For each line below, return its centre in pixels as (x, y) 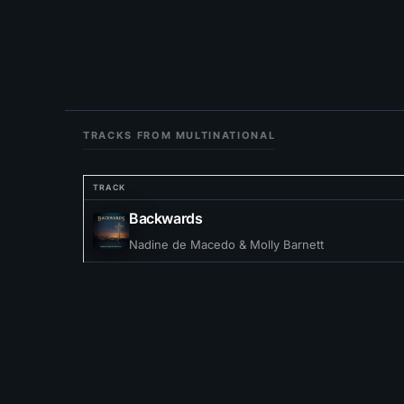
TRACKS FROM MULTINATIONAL (179, 135)
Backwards (166, 218)
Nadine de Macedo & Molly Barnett (226, 244)
